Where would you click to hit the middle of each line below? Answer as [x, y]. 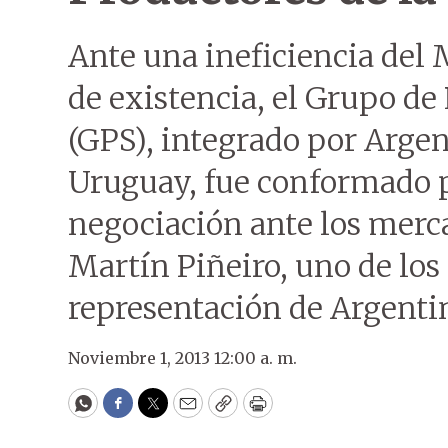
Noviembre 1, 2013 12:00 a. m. [182, 358]
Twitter [185, 412]
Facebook [158, 412]
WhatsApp [128, 412]
